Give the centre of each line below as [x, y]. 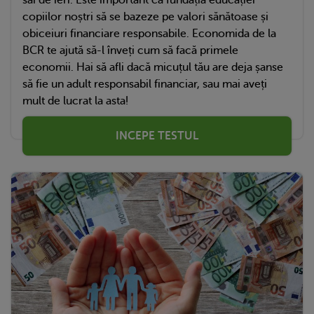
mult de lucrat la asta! [75, 101]
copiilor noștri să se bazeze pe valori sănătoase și [145, 17]
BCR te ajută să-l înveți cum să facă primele [130, 51]
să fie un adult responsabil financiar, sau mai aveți [145, 84]
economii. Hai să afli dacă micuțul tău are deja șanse [153, 68]
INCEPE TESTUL [157, 136]
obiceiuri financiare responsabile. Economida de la [149, 34]
